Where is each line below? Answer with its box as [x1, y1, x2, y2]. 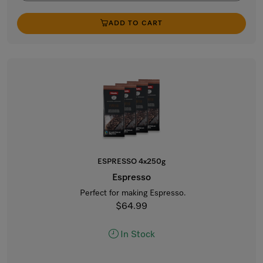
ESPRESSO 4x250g [97, 158, 166, 166]
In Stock [120, 230, 155, 240]
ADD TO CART [109, 20, 163, 27]
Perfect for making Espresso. [77, 189, 186, 197]
